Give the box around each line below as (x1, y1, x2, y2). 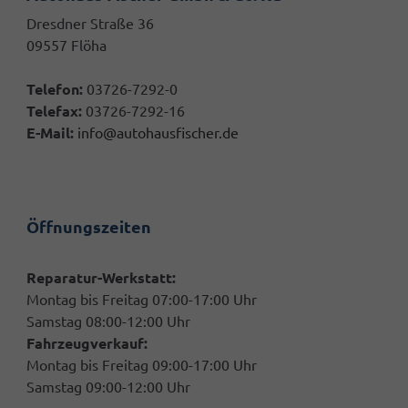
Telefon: (26, 81, 83, 98)
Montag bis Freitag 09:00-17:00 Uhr (26, 357, 257, 374)
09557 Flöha (26, 37, 107, 55)
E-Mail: (26, 125, 74, 142)
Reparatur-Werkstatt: (26, 270, 176, 287)
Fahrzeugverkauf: (26, 335, 148, 352)
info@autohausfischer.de (74, 125, 239, 142)
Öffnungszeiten (26, 218, 151, 237)
